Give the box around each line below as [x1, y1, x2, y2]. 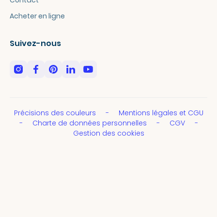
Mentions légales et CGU [118, 108, 203, 118]
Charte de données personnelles [32, 118, 149, 128]
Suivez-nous [10, 37, 61, 49]
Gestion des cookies [73, 128, 144, 138]
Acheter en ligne [10, 11, 65, 21]
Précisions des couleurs [14, 108, 98, 118]
